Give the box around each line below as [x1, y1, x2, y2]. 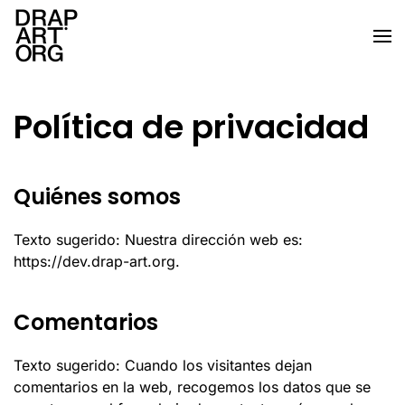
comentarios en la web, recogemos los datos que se [14, 378, 371, 396]
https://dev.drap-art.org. [14, 252, 180, 270]
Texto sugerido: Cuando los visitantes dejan [14, 356, 312, 374]
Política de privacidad [14, 105, 369, 149]
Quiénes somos [14, 182, 181, 212]
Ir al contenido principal [41, 42, 202, 61]
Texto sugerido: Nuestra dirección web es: [14, 231, 303, 249]
